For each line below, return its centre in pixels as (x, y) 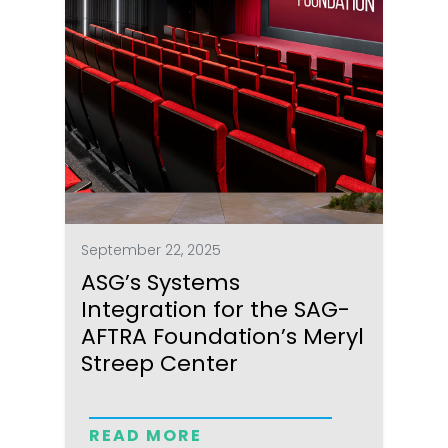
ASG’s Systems (161, 282)
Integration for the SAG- (216, 309)
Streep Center (160, 363)
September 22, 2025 (151, 249)
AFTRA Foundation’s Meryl (223, 336)
